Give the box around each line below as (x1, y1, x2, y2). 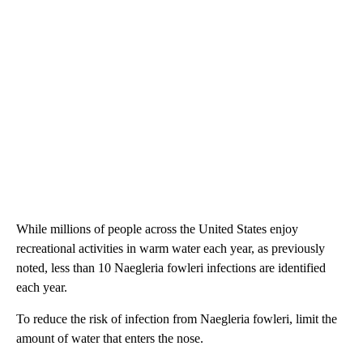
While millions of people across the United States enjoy (16, 221, 298, 236)
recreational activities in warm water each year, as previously (16, 241, 325, 255)
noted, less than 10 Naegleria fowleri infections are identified (16, 260, 326, 275)
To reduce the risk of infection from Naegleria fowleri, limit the (16, 311, 337, 326)
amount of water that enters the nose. (16, 331, 203, 345)
